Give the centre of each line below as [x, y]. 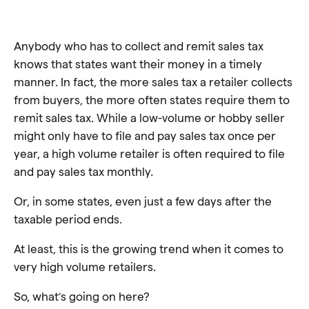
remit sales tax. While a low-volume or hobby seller [149, 117]
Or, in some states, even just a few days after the [143, 201]
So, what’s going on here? [82, 296]
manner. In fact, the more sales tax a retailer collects [153, 81]
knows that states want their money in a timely [138, 63]
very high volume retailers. [86, 266]
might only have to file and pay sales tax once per [145, 135]
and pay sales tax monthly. [85, 171]
